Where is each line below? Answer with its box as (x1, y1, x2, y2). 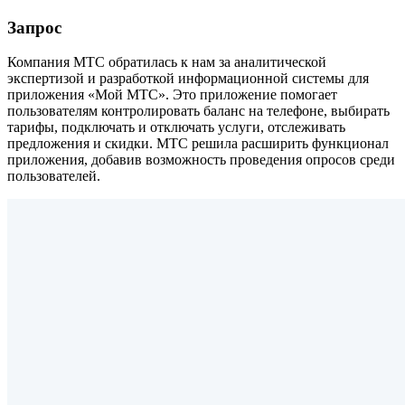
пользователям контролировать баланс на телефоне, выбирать (7, 103, 390, 119)
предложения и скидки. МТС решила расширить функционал (7, 136, 389, 152)
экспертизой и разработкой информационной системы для (7, 71, 369, 87)
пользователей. (7, 168, 100, 184)
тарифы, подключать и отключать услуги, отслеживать (7, 119, 345, 136)
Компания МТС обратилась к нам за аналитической (7, 54, 326, 71)
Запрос (7, 17, 61, 37)
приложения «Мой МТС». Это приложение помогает (7, 87, 337, 103)
